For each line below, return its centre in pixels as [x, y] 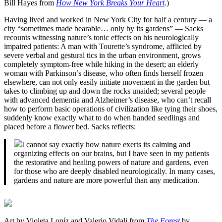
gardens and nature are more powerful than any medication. [107, 180]
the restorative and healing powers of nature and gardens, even [111, 163]
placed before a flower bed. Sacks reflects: [70, 127]
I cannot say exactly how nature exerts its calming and [106, 145]
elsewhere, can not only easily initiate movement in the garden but [107, 82]
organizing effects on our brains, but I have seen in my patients [111, 154]
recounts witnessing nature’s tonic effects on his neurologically [101, 38]
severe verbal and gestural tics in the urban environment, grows [102, 55]
